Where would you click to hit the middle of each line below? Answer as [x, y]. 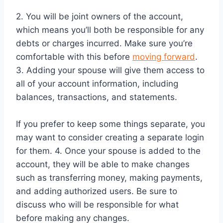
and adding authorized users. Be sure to [97, 191]
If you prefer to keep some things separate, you [111, 124]
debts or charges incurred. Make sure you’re [104, 43]
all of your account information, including [97, 83]
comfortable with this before [74, 56]
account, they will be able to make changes [103, 164]
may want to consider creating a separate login [110, 137]
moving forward [164, 56]
